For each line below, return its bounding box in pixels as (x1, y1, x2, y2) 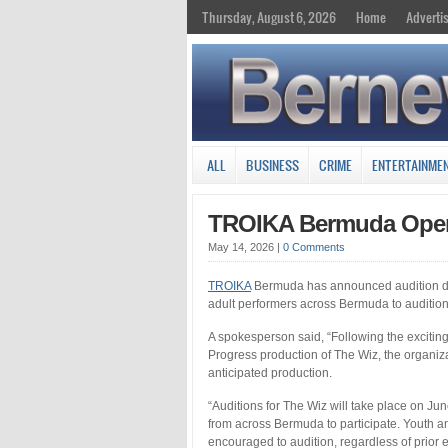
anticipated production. (208, 365, 332, 380)
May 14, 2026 (208, 240, 277, 253)
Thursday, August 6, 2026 (202, 7, 336, 27)
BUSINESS (246, 154, 299, 175)
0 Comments (283, 240, 345, 253)
